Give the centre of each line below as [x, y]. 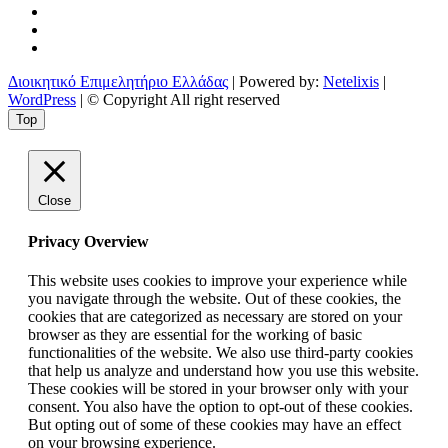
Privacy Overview [88, 241]
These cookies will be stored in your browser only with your [218, 388]
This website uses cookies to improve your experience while [217, 280]
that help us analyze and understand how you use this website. [223, 370]
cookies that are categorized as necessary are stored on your [215, 316]
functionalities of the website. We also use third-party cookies [220, 352]
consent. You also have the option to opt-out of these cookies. [220, 406]
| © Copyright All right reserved [178, 100]
